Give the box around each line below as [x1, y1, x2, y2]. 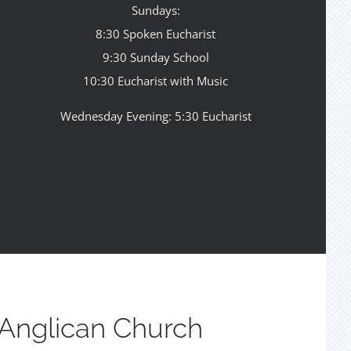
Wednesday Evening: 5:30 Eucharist [60, 108, 251, 125]
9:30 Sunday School [102, 49, 209, 66]
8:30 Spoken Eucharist [96, 26, 216, 42]
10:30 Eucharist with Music [83, 73, 229, 89]
